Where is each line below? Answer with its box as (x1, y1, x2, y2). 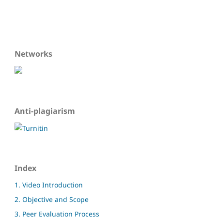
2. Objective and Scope (15, 195, 89, 204)
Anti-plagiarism (15, 106, 75, 117)
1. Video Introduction (15, 180, 83, 190)
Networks (15, 48, 52, 60)
